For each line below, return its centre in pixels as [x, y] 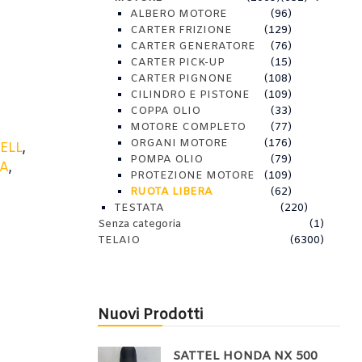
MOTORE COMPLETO [188, 127]
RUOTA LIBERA [171, 192]
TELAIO [119, 240]
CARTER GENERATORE [193, 46]
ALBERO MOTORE [179, 14]
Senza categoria [139, 224]
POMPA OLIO [166, 160]
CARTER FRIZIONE [181, 30]
